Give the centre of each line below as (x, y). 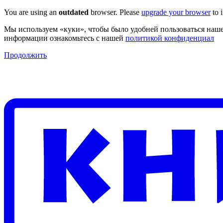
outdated (74, 12)
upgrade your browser (176, 12)
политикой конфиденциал (170, 38)
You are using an (31, 12)
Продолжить (25, 55)
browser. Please (115, 12)
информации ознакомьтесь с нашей (65, 38)
